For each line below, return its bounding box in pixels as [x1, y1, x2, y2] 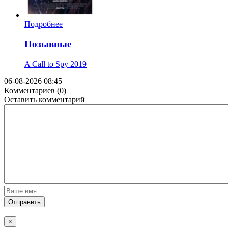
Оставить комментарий [4, 95, 85, 104]
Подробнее [24, 20, 63, 29]
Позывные [24, 38, 71, 49]
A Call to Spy [24, 59, 68, 68]
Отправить [8, 197, 41, 206]
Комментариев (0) [4, 85, 66, 95]
